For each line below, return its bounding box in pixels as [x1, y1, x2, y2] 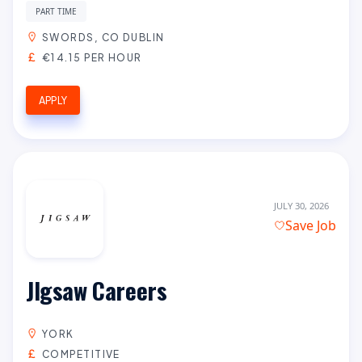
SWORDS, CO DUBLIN [42, 30, 165, 44]
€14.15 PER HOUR [42, 50, 142, 64]
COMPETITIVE [42, 347, 120, 360]
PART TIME [36, 5, 77, 17]
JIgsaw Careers [26, 272, 167, 307]
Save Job [285, 217, 336, 235]
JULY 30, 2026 [273, 200, 329, 213]
